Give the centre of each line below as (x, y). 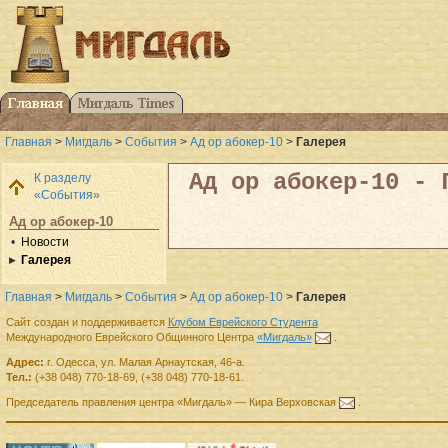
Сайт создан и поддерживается (86, 322)
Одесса (75, 362)
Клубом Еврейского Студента (242, 322)
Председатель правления (70, 402)
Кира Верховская (292, 402)
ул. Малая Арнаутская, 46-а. (172, 362)
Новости (45, 241)
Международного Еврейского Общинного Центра (131, 337)
